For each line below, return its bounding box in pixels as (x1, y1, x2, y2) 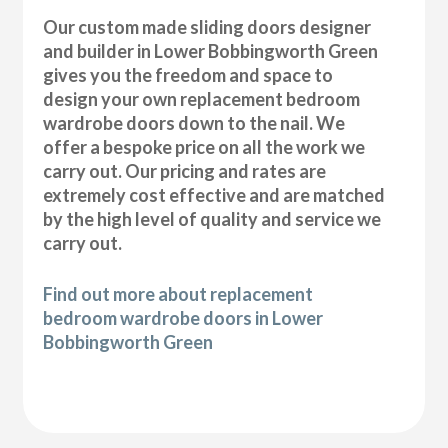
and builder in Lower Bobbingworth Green (43, 40, 379, 63)
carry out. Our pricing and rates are (43, 160, 327, 183)
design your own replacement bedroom (43, 88, 361, 111)
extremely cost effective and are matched (43, 184, 386, 207)
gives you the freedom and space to (43, 64, 334, 87)
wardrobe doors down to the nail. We (43, 112, 346, 135)
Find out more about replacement (43, 283, 314, 306)
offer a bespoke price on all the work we (43, 136, 366, 159)
